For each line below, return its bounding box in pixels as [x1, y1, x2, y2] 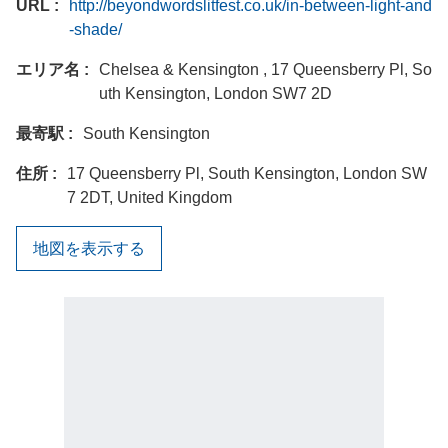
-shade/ [69, 21, 122, 39]
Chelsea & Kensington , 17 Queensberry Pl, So [99, 61, 432, 79]
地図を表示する [33, 239, 145, 257]
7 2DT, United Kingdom [67, 189, 232, 207]
